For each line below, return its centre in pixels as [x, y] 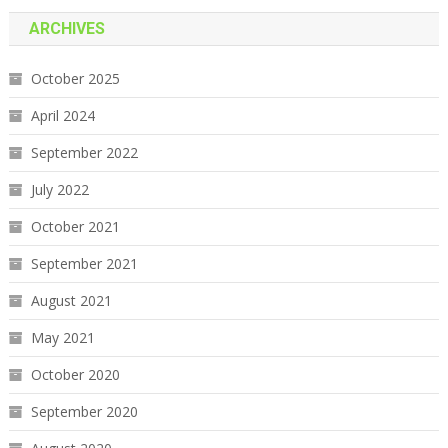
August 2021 [71, 300]
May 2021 [62, 337]
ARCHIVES [66, 28]
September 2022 [84, 152]
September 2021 [84, 263]
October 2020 [75, 374]
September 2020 [84, 411]
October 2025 [75, 78]
